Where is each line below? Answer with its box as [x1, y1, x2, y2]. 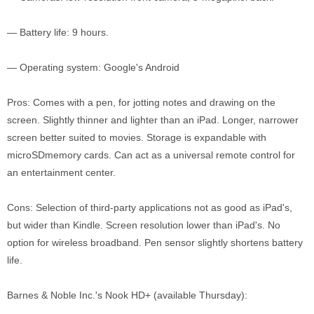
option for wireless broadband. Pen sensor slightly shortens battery [7, 237, 303, 248]
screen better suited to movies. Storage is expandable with [7, 132, 266, 143]
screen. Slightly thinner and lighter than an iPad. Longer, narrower [7, 114, 299, 125]
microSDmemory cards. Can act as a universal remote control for [7, 149, 295, 161]
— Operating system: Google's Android [7, 62, 179, 73]
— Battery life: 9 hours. [7, 27, 109, 38]
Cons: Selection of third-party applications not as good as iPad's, [7, 202, 292, 213]
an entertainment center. [7, 167, 116, 178]
